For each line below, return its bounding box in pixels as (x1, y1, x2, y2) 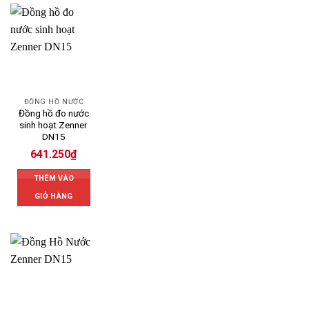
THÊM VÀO (33, 174, 74, 183)
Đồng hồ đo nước (18, 108, 89, 119)
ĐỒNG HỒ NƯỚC (23, 97, 84, 106)
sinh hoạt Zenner (19, 119, 88, 131)
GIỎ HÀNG (34, 192, 73, 201)
